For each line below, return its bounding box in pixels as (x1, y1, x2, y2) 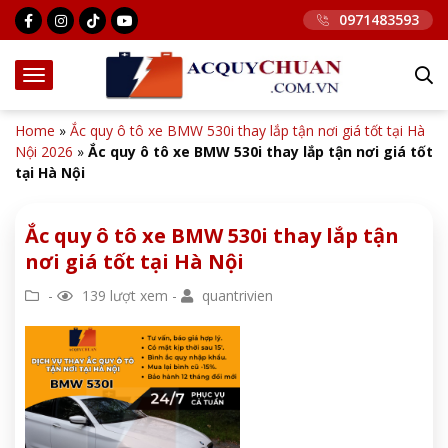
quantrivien (198, 286, 273, 305)
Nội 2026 (15, 142, 73, 161)
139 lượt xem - (78, 286, 181, 305)
